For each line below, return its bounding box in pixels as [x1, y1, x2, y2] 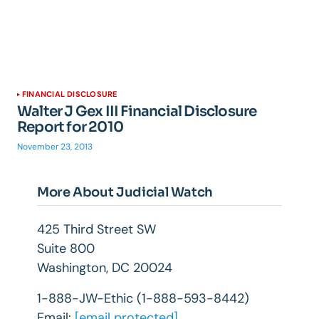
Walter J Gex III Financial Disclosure [17, 103, 257, 120]
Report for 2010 [17, 118, 123, 136]
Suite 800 [37, 240, 95, 257]
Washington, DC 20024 [37, 259, 172, 276]
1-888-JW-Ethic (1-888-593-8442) [37, 290, 249, 307]
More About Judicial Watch [37, 184, 213, 200]
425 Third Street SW [37, 221, 156, 238]
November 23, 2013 [17, 141, 93, 152]
